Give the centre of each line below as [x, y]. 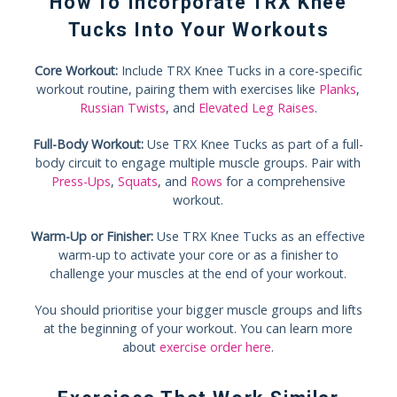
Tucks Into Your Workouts [198, 29]
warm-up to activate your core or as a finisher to [198, 254]
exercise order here [216, 346]
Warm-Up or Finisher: [93, 236]
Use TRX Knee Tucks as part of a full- [254, 144]
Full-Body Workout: [89, 144]
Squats [137, 181]
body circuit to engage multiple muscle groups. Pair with [198, 162]
